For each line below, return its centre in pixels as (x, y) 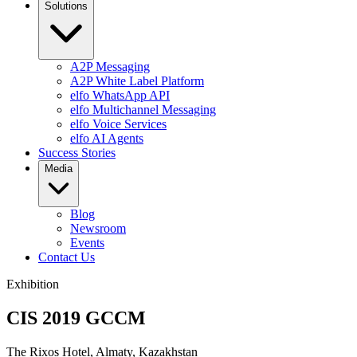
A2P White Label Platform (137, 81)
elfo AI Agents (107, 138)
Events (87, 243)
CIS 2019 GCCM (76, 318)
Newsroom (98, 228)
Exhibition (33, 284)
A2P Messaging (110, 67)
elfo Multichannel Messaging (143, 110)
